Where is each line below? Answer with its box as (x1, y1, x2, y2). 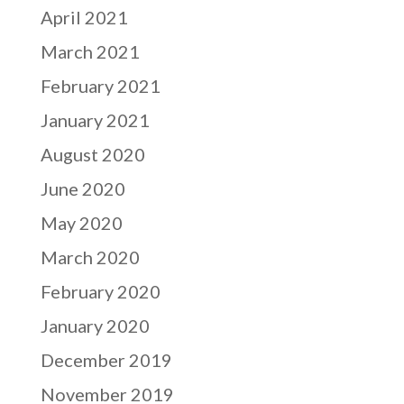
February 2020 (40, 280, 161, 302)
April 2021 (40, 6, 128, 28)
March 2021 (40, 41, 140, 62)
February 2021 (40, 75, 161, 96)
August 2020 (40, 143, 145, 165)
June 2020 (40, 178, 125, 199)
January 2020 (40, 315, 150, 336)
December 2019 (40, 349, 172, 371)
